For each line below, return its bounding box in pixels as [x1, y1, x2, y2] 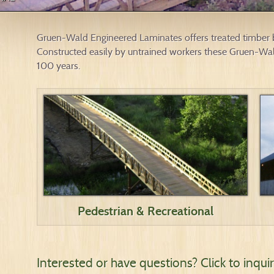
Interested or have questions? [37, 255, 198, 271]
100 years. [37, 60, 80, 72]
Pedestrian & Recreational [77, 204, 213, 218]
